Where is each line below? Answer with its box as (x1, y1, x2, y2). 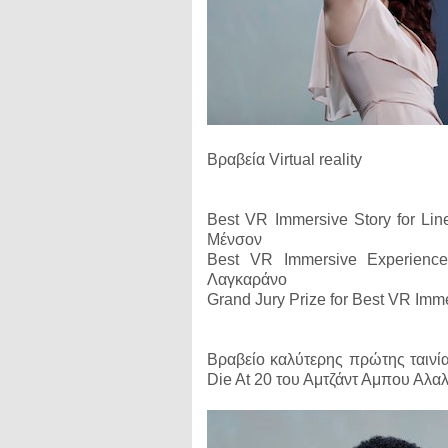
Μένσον (207, 231, 262, 248)
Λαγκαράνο (207, 271, 287, 288)
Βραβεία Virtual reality (207, 151, 362, 168)
